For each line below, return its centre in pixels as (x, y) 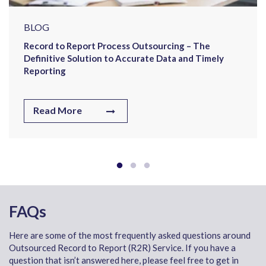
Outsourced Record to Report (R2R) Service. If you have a (122, 248)
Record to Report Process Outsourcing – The (117, 46)
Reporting (45, 71)
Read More (58, 110)
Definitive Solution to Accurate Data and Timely (124, 58)
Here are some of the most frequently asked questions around (130, 235)
